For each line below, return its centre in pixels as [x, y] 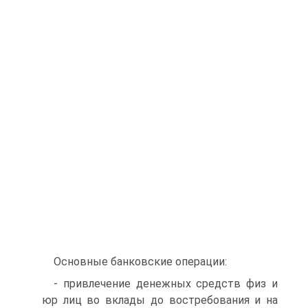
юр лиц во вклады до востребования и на [160, 300]
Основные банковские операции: [140, 262]
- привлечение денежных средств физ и [166, 284]
